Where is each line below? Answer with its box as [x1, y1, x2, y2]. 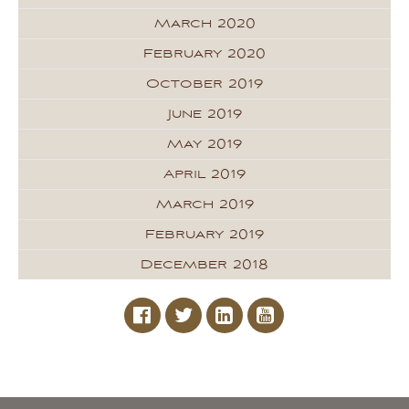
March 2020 [153, 16, 256, 32]
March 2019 [155, 196, 254, 213]
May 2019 [167, 136, 242, 152]
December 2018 [141, 257, 268, 273]
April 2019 [163, 166, 246, 183]
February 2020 [143, 46, 266, 62]
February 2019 [145, 226, 264, 243]
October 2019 [146, 76, 263, 92]
